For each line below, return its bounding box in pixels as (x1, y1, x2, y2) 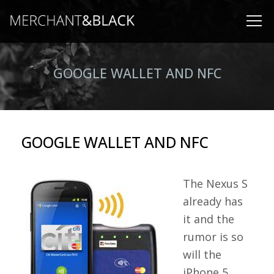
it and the (183, 212, 234, 226)
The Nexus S (183, 176, 248, 191)
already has (183, 194, 243, 209)
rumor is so (183, 229, 243, 244)
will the (183, 247, 221, 262)
